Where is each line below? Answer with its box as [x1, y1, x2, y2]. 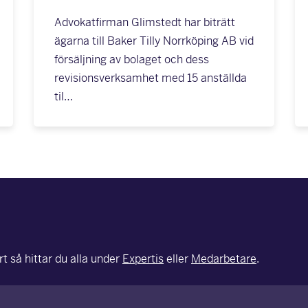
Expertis [122, 252, 164, 266]
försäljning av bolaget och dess [54, 52, 209, 67]
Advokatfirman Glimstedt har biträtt [54, 15, 235, 30]
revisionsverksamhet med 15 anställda [54, 71, 247, 85]
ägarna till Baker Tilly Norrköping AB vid [54, 34, 254, 48]
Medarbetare [191, 252, 256, 266]
